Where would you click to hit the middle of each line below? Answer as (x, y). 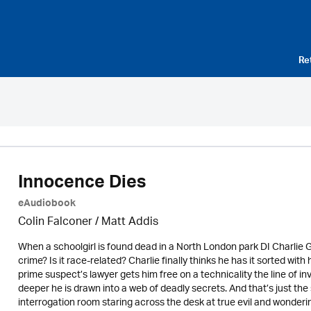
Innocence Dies (82, 185)
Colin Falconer (55, 222)
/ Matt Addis (125, 222)
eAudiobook (47, 205)
